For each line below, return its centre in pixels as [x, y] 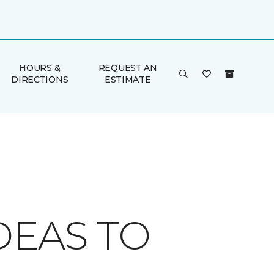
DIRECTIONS [40, 80]
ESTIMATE [128, 80]
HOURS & [40, 68]
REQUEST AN [128, 68]
